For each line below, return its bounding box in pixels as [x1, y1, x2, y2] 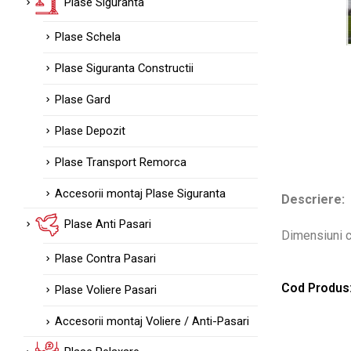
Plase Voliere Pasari [55, 283, 157, 298]
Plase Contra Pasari [55, 251, 156, 266]
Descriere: [280, 192, 345, 207]
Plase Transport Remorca [55, 155, 186, 170]
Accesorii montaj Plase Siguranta [55, 186, 226, 201]
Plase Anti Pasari [64, 217, 152, 232]
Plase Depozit [55, 124, 125, 139]
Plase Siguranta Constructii [55, 60, 194, 75]
